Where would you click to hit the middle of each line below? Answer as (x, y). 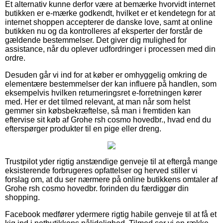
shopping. (22, 197)
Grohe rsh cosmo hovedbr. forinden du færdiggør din (97, 188)
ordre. (15, 58)
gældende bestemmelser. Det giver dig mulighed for (96, 40)
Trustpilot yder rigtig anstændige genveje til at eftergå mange (111, 161)
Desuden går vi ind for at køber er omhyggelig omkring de (106, 75)
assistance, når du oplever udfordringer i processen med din (110, 49)
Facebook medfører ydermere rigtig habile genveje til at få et (111, 214)
